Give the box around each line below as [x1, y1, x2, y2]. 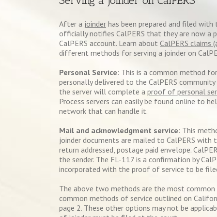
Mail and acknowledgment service [59, 125, 178, 135]
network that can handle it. [59, 106, 148, 116]
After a [59, 19, 84, 29]
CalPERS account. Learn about [59, 38, 160, 48]
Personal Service [59, 67, 117, 77]
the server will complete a [59, 87, 147, 96]
